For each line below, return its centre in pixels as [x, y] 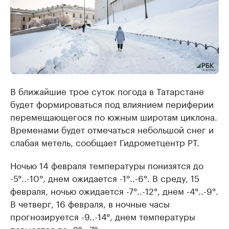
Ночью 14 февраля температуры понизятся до [107, 165]
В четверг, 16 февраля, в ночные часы [90, 203]
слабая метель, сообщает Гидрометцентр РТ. [105, 142]
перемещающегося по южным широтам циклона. [114, 116]
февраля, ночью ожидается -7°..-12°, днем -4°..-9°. [114, 190]
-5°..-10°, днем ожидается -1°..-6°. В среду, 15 [105, 177]
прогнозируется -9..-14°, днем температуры [103, 216]
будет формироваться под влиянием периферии [112, 103]
